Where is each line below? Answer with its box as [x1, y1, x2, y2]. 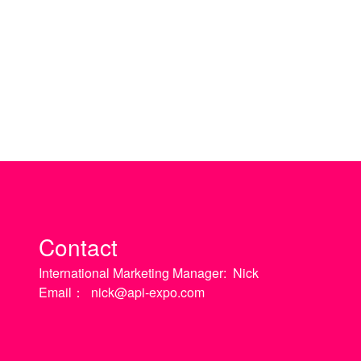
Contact [39, 230, 118, 263]
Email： [39, 283, 85, 302]
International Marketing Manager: [39, 263, 226, 283]
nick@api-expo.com [91, 283, 205, 302]
